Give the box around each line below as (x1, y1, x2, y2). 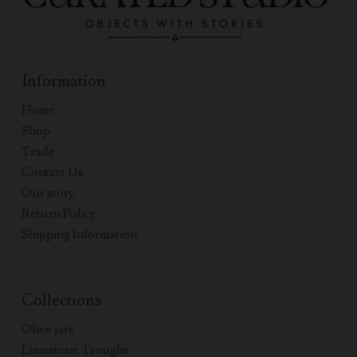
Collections (21, 290, 102, 312)
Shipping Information (21, 226, 137, 243)
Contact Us (21, 164, 84, 181)
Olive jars (21, 321, 74, 338)
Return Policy (21, 206, 96, 222)
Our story (21, 185, 75, 202)
